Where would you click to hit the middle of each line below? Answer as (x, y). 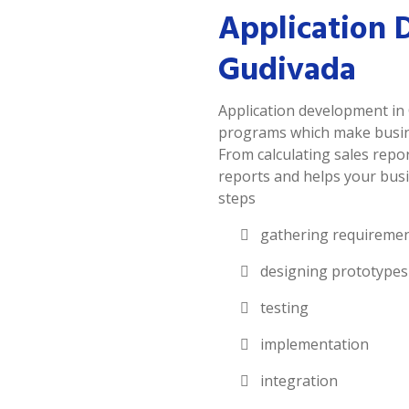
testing (283, 307)
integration (297, 380)
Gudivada (287, 69)
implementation (313, 344)
